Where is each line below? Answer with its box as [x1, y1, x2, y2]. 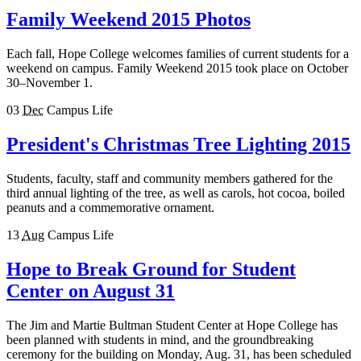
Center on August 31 [6, 280, 175, 301]
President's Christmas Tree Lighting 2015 [6, 133, 351, 155]
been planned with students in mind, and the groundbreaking [6, 332, 313, 346]
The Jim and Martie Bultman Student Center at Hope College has [6, 317, 338, 332]
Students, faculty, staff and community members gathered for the [6, 171, 333, 185]
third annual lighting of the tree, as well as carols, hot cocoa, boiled [6, 185, 345, 200]
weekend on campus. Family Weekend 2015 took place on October [6, 60, 348, 75]
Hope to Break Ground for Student [6, 258, 296, 280]
